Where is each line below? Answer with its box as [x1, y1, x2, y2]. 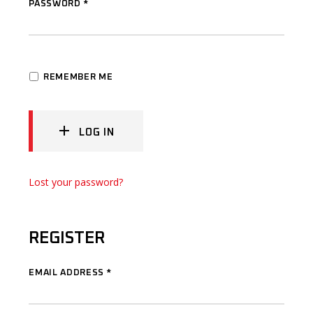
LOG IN [79, 127, 115, 138]
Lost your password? [29, 175, 124, 189]
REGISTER [29, 230, 105, 247]
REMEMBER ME [43, 73, 113, 82]
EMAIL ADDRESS [29, 268, 107, 278]
